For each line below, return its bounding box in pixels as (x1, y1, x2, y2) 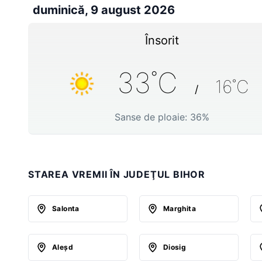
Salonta (52, 204, 80, 213)
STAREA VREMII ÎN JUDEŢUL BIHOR (28, 168, 205, 180)
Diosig (163, 242, 187, 251)
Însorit (145, 33, 179, 47)
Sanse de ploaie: (115, 111, 190, 123)
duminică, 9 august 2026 (33, 2, 175, 17)
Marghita (163, 204, 196, 213)
